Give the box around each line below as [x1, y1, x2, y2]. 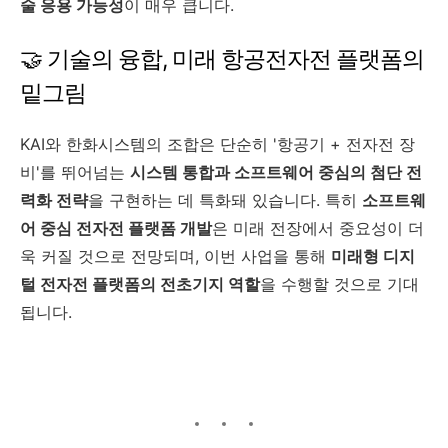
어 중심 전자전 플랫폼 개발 [20, 217, 212, 238]
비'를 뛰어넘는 [20, 161, 130, 182]
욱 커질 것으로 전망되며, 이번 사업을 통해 [20, 245, 331, 266]
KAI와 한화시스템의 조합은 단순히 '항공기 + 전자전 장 [20, 133, 415, 154]
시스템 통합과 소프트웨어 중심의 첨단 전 [130, 161, 422, 182]
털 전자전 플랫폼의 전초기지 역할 [20, 273, 260, 294]
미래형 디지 [331, 245, 415, 266]
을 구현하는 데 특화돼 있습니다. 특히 [88, 189, 362, 210]
